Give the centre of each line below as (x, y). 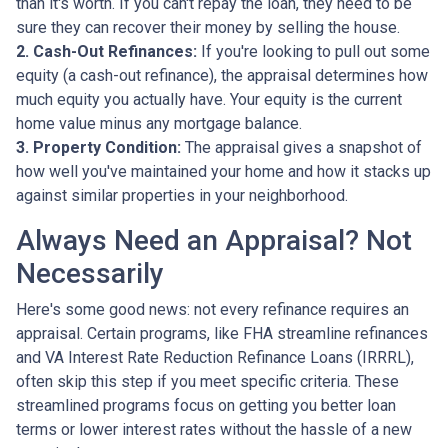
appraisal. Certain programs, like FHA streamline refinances (222, 333)
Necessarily (90, 273)
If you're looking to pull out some (313, 51)
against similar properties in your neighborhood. (182, 195)
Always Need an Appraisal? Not (214, 240)
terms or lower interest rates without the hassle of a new (214, 429)
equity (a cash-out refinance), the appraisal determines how (222, 75)
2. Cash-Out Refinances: (106, 51)
